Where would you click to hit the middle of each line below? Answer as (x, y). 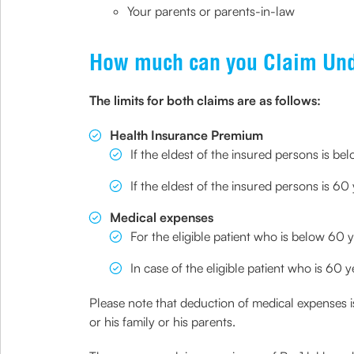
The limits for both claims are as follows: (205, 100)
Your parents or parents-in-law (211, 11)
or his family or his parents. (162, 322)
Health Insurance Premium (186, 135)
